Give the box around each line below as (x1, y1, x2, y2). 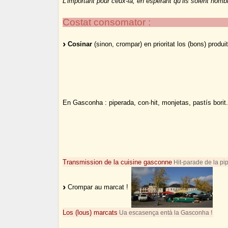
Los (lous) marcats (63, 209, 118, 217)
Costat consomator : (63, 17, 151, 28)
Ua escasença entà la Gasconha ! (118, 209, 213, 216)
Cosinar (68, 40, 93, 48)
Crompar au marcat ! (66, 183, 131, 191)
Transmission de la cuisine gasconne (63, 158, 173, 166)
